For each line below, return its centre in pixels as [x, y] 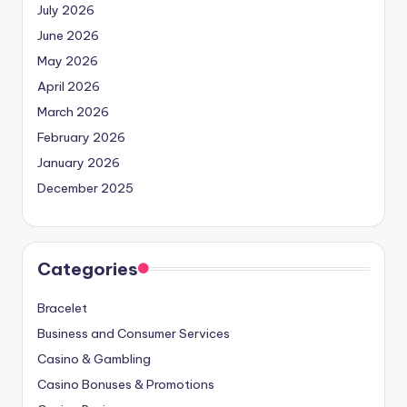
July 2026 [66, 10]
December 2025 [85, 189]
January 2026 [79, 163]
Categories [88, 269]
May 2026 [68, 61]
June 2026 [68, 36]
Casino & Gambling [94, 359]
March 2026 [73, 112]
